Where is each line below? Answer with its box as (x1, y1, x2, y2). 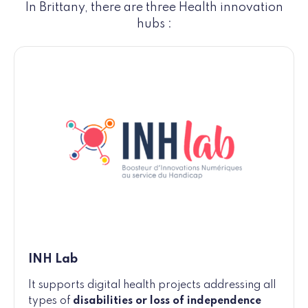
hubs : (136, 18, 172, 31)
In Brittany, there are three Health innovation (25, 1, 283, 14)
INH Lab (28, 253, 78, 266)
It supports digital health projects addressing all (28, 280, 276, 291)
